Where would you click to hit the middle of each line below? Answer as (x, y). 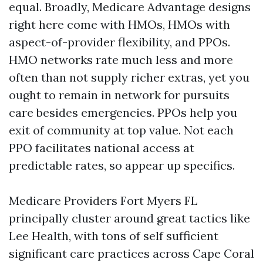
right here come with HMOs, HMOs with (119, 24)
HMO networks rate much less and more (121, 60)
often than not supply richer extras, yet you (129, 77)
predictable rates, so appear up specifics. (122, 165)
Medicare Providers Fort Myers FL (103, 200)
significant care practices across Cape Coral (131, 253)
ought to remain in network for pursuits (119, 95)
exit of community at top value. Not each (121, 130)
